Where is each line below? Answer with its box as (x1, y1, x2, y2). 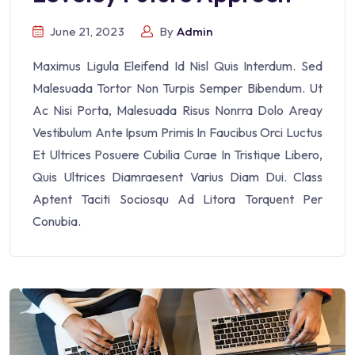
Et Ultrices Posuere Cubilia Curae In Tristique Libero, (32, 147, 323, 163)
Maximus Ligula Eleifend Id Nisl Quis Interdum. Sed (32, 58, 323, 74)
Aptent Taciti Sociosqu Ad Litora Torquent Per (32, 191, 323, 208)
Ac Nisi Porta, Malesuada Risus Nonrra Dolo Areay (32, 102, 323, 119)
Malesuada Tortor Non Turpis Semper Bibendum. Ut (32, 80, 323, 97)
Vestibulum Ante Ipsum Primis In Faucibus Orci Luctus (32, 124, 323, 141)
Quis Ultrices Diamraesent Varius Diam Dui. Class (32, 169, 323, 185)
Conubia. (32, 213, 81, 230)
